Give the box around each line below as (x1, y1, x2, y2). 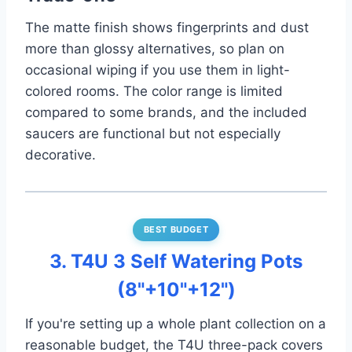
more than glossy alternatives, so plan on (25, 41, 284, 57)
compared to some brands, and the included (25, 104, 307, 121)
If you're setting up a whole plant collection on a (25, 316, 326, 332)
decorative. (25, 147, 96, 163)
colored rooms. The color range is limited (25, 83, 283, 100)
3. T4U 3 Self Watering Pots (49, 250, 302, 273)
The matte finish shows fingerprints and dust (25, 20, 309, 36)
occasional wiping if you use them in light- (25, 62, 290, 79)
